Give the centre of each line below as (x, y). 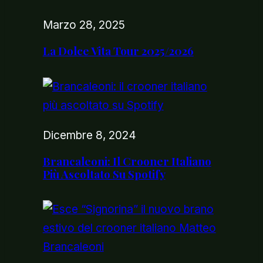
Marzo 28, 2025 (84, 25)
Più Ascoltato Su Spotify (104, 173)
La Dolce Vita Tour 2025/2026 (118, 51)
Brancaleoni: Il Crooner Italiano (127, 161)
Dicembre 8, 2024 (89, 135)
